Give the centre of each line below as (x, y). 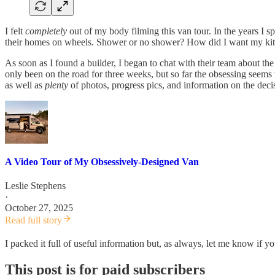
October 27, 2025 (39, 208)
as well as (25, 85)
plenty (58, 85)
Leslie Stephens (35, 186)
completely (46, 31)
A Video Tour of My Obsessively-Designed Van (102, 161)
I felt (15, 31)
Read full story (33, 220)
